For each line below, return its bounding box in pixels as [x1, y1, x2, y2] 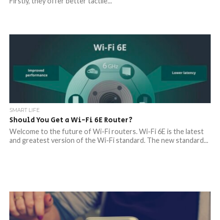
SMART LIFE [9, 107, 40, 113]
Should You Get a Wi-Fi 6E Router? [9, 115, 133, 125]
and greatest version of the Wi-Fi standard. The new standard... [9, 136, 208, 144]
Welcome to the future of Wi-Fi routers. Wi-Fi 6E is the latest [9, 127, 204, 136]
